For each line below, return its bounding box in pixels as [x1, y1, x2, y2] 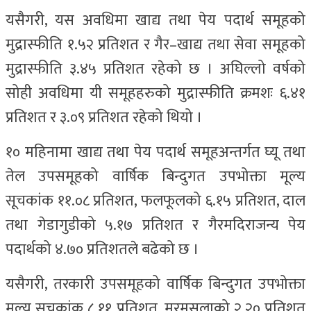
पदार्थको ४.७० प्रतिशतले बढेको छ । [6, 236, 199, 262]
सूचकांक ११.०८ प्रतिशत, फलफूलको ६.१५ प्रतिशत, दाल [6, 187, 305, 214]
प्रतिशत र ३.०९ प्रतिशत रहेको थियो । [6, 104, 203, 131]
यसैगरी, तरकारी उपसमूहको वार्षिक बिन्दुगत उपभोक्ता [6, 271, 305, 297]
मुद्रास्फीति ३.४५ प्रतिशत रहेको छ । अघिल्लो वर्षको [6, 56, 305, 82]
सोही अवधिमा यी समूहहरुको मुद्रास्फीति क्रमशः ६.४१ [6, 80, 305, 106]
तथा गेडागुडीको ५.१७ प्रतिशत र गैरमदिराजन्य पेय [6, 212, 305, 238]
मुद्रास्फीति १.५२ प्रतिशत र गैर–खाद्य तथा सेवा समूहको [6, 31, 305, 58]
